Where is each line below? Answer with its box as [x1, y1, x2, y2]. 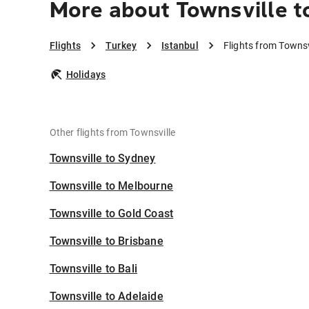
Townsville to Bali [49, 262, 138, 276]
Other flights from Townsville [49, 127, 176, 139]
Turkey [105, 40, 137, 52]
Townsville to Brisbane [49, 235, 163, 248]
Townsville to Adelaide [49, 290, 163, 303]
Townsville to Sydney [49, 152, 156, 166]
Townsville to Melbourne [49, 179, 174, 193]
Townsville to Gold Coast [49, 207, 174, 221]
